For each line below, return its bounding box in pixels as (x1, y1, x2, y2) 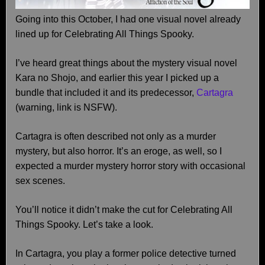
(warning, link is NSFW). (15, 102, 117, 112)
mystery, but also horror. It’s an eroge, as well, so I (15, 146, 222, 156)
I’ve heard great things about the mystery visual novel (15, 58, 237, 68)
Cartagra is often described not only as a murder (15, 131, 216, 141)
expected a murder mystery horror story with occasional (15, 161, 245, 171)
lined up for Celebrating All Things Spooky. (15, 29, 194, 39)
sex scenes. (15, 176, 65, 186)
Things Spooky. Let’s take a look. (15, 219, 153, 230)
